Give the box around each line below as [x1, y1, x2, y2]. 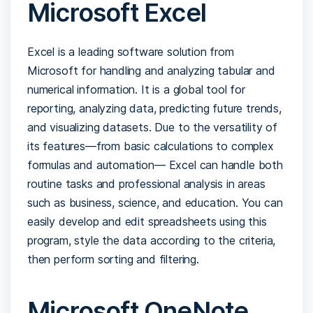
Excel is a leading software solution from [27, 44, 234, 59]
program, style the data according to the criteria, [27, 233, 276, 247]
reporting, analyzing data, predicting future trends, [27, 101, 282, 115]
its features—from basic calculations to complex [27, 138, 274, 153]
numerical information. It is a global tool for [27, 82, 245, 96]
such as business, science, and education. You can [27, 195, 283, 210]
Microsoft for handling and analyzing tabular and [27, 63, 275, 78]
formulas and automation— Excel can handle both [27, 157, 283, 172]
